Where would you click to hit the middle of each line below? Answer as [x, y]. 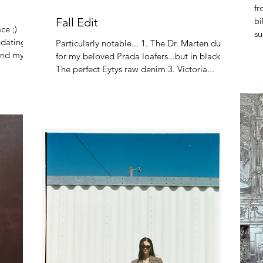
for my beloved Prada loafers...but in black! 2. [144, 56]
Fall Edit [77, 22]
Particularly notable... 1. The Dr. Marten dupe [143, 43]
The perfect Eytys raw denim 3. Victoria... [135, 69]
